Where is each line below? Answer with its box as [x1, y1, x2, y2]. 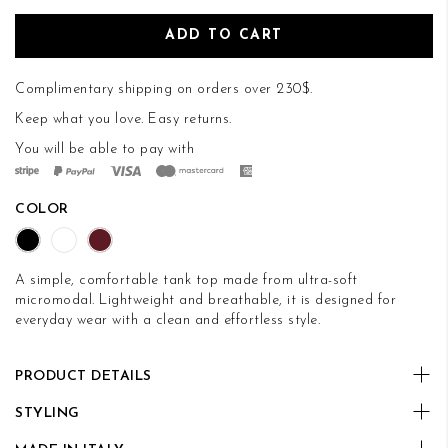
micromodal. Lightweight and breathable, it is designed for [15, 292, 396, 308]
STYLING [15, 405, 80, 421]
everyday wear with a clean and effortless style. [15, 312, 320, 328]
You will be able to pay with [15, 141, 194, 157]
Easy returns [148, 111, 229, 127]
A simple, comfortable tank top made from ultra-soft [15, 272, 358, 288]
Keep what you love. [15, 111, 148, 127]
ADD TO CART [165, 27, 283, 43]
